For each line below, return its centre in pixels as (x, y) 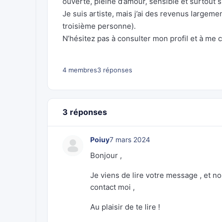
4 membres (80, 70)
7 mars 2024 (130, 139)
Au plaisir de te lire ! (125, 207)
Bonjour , (106, 155)
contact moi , (112, 187)
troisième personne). (99, 26)
